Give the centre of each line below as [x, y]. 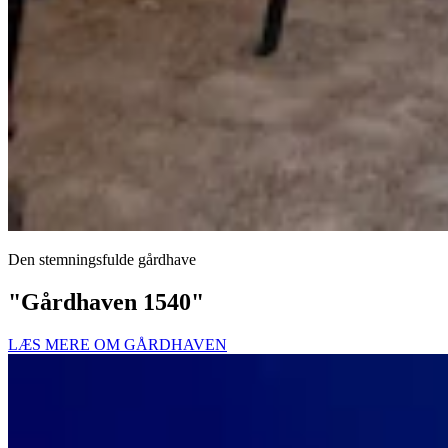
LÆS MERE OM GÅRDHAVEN [117, 344]
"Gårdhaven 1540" [106, 301]
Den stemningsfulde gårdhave [102, 259]
